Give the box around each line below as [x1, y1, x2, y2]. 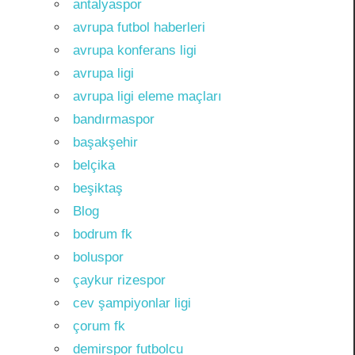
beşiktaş [72, 180, 123, 196]
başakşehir [72, 134, 138, 150]
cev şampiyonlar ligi [72, 295, 191, 311]
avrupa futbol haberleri [72, 19, 205, 35]
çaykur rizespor [72, 272, 166, 288]
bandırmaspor [72, 111, 155, 127]
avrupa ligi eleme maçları [72, 88, 222, 104]
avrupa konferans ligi [72, 42, 197, 58]
